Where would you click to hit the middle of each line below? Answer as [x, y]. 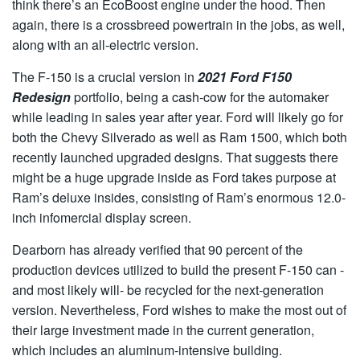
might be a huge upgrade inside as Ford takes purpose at [174, 177]
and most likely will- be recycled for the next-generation [168, 290]
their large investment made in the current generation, [163, 330]
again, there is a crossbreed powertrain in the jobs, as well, [178, 25]
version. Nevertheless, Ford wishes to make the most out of [179, 310]
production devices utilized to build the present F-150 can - [178, 270]
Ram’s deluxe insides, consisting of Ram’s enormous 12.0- [179, 197]
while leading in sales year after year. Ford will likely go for [178, 117]
